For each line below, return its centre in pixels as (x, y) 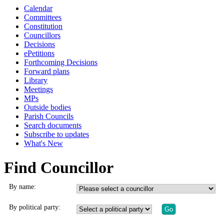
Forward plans (47, 71)
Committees (43, 17)
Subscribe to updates (56, 134)
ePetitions (39, 53)
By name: (22, 187)
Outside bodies (47, 107)
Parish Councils (49, 116)
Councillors (42, 35)
